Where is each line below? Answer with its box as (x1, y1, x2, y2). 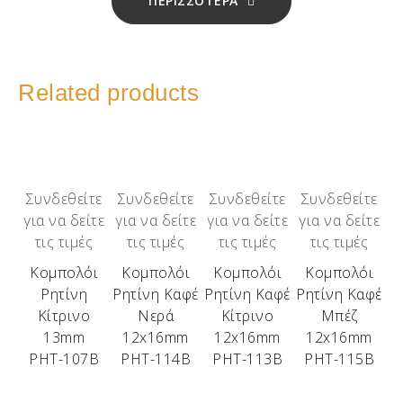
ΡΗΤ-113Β (212, 349, 282, 369)
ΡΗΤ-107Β (29, 349, 99, 369)
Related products (18, 79, 199, 106)
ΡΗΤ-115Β (304, 349, 374, 369)
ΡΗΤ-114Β (121, 349, 191, 369)
